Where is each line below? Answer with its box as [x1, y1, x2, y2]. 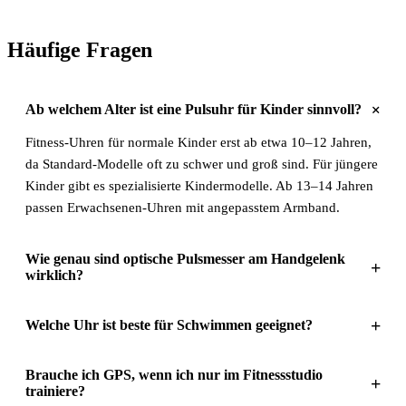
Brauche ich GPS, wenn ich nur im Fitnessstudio [25, 366, 323, 382]
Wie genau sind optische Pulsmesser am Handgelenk [25, 250, 345, 266]
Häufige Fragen [7, 37, 153, 62]
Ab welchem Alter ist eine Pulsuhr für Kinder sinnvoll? [25, 101, 362, 117]
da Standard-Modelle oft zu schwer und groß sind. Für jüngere [25, 156, 378, 171]
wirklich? [25, 266, 83, 283]
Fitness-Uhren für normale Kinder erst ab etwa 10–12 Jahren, [25, 134, 372, 150]
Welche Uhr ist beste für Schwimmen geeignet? [25, 316, 313, 333]
